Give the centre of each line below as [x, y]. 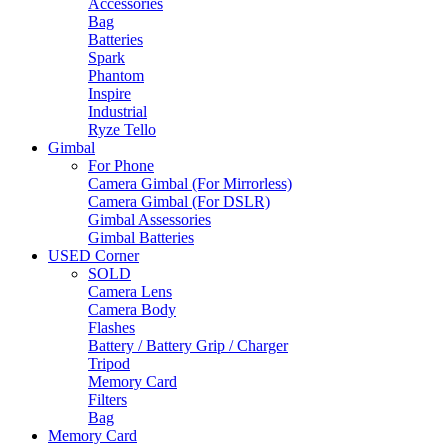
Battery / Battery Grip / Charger [188, 346]
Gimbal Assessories [149, 220]
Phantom [116, 76]
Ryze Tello [122, 130]
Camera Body [132, 310]
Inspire [109, 94]
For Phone [121, 166]
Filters [107, 400]
